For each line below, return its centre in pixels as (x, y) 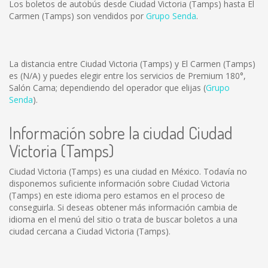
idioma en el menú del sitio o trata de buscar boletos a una (123, 219)
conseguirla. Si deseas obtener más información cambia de (123, 207)
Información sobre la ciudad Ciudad (121, 133)
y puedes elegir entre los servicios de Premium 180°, (143, 76)
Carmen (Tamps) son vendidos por (77, 16)
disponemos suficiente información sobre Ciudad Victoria (119, 183)
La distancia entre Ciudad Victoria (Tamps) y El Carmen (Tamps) (132, 64)
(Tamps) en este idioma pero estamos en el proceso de (117, 195)
